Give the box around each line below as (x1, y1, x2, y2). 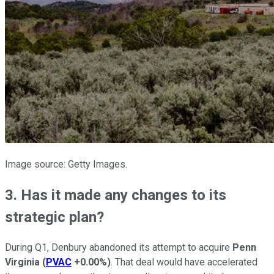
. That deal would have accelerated (111, 256, 257, 268)
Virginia (5, 256, 40, 268)
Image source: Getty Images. (5, 158, 127, 171)
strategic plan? (5, 209, 104, 226)
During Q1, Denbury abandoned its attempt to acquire (5, 242, 232, 254)
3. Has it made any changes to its (5, 187, 226, 204)
